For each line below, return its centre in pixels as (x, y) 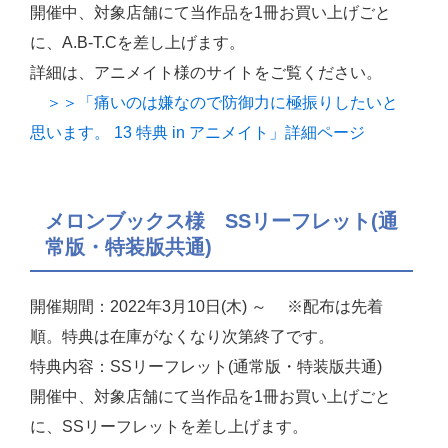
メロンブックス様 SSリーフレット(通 (221, 221)
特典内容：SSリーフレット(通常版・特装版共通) (206, 367)
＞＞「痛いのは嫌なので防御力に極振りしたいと (214, 103)
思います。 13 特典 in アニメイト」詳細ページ (197, 133)
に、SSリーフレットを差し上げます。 (169, 427)
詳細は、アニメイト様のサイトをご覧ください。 (206, 73)
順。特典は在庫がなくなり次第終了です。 (182, 337)
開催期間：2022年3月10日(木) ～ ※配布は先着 (206, 307)
